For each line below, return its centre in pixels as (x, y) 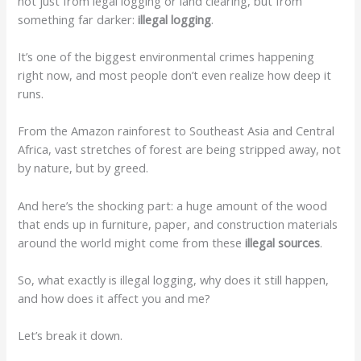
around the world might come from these (132, 242)
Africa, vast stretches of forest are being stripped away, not (180, 149)
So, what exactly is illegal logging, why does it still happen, (174, 280)
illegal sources (283, 242)
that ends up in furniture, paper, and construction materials (178, 224)
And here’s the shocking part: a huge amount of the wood (173, 205)
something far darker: (78, 19)
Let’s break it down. (71, 336)
